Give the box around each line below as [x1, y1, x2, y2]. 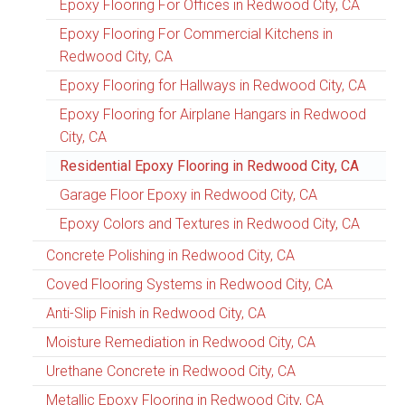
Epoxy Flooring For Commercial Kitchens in [60, 25, 333, 43]
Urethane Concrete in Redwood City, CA [46, 363, 296, 381]
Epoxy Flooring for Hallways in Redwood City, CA [60, 77, 366, 95]
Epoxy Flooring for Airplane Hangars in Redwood [60, 106, 366, 124]
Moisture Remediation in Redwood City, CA [46, 334, 316, 352]
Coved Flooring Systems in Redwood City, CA [46, 276, 333, 294]
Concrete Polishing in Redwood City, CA [46, 247, 295, 265]
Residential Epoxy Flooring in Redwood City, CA [60, 157, 359, 175]
